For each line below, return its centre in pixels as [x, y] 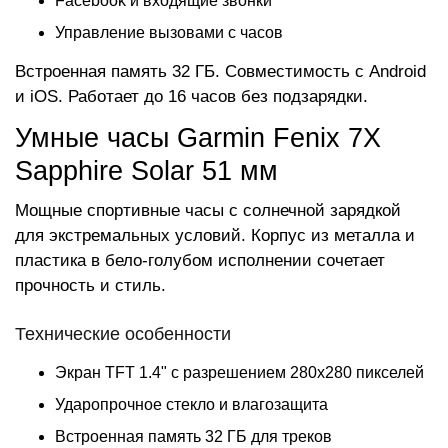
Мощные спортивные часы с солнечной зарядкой [208, 210]
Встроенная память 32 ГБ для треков [193, 436]
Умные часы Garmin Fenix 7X [198, 138]
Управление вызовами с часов [169, 32]
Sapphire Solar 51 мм [146, 171]
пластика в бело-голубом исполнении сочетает [200, 260]
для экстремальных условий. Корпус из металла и [215, 235]
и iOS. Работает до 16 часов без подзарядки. [191, 96]
